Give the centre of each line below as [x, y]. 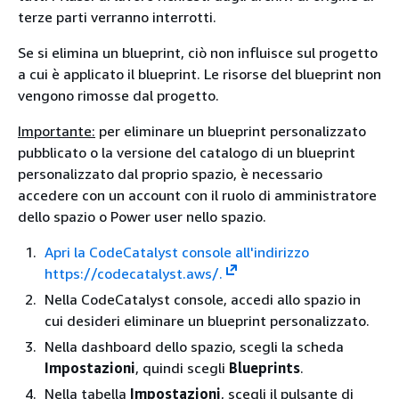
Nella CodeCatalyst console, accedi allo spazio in [203, 299]
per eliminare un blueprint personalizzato [231, 130]
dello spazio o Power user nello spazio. [142, 216]
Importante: [57, 130]
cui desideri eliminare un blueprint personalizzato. [207, 320]
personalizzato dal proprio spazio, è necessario [170, 173]
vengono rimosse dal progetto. [118, 95]
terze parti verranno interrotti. [117, 16]
